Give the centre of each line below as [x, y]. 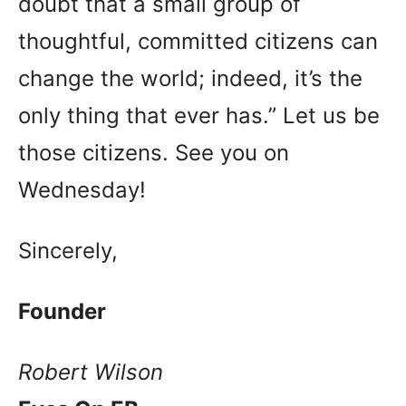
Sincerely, [68, 251]
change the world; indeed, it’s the [190, 78]
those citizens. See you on [154, 153]
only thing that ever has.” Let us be [199, 116]
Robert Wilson [91, 372]
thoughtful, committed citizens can [198, 41]
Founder [62, 311]
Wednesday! [82, 190]
